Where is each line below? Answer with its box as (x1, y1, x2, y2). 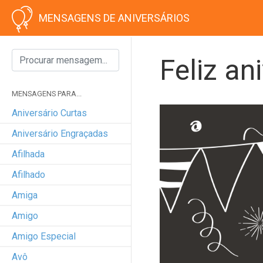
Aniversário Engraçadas (12, 127, 108, 139)
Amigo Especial (12, 230, 76, 242)
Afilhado (12, 168, 45, 180)
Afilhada (12, 148, 45, 160)
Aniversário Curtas (12, 107, 87, 119)
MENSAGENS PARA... (12, 89, 82, 98)
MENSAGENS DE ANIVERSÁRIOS (39, 12, 190, 24)
